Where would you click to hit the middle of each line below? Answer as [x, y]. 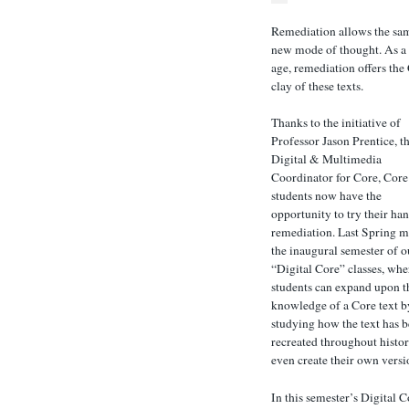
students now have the [326, 196]
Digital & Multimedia [326, 159]
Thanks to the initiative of [336, 123]
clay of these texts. [317, 86]
